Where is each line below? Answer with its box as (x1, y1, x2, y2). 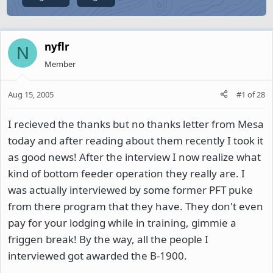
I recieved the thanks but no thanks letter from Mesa (8, 116, 264, 131)
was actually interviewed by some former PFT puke (8, 182, 253, 197)
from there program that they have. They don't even (8, 199, 263, 213)
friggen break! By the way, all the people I (8, 232, 208, 246)
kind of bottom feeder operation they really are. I (8, 166, 245, 180)
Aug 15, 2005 (8, 88, 54, 100)
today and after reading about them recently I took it (8, 133, 263, 147)
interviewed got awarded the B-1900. (8, 248, 187, 263)
